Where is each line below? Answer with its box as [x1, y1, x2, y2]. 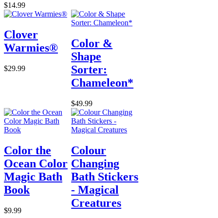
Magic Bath [4, 170, 62, 183]
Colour [71, 144, 107, 157]
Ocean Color [4, 157, 68, 170]
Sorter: [71, 63, 108, 76]
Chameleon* [71, 76, 134, 89]
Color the [4, 144, 51, 157]
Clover [4, 28, 38, 41]
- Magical [71, 183, 119, 196]
